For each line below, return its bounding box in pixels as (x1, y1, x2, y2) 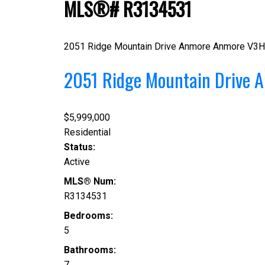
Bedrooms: (63, 209, 113, 221)
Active (63, 156, 90, 167)
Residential (63, 126, 111, 138)
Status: (63, 141, 95, 153)
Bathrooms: (63, 244, 116, 256)
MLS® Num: (63, 175, 116, 187)
